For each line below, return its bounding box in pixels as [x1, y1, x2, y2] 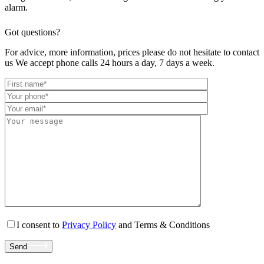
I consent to [16, 219, 62, 230]
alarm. [5, 2, 28, 12]
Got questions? [5, 27, 60, 37]
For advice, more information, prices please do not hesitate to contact [5, 47, 259, 57]
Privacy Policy [62, 219, 116, 230]
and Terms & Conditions [116, 219, 210, 230]
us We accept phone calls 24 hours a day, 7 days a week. [5, 57, 214, 68]
